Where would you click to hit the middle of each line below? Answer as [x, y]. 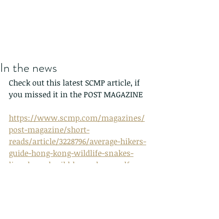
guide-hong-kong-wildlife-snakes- [71, 153]
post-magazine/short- [49, 130]
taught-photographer [47, 176]
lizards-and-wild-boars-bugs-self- [71, 165]
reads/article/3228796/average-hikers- [77, 141]
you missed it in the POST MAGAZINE [76, 94]
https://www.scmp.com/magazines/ [77, 118]
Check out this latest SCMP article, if [75, 83]
